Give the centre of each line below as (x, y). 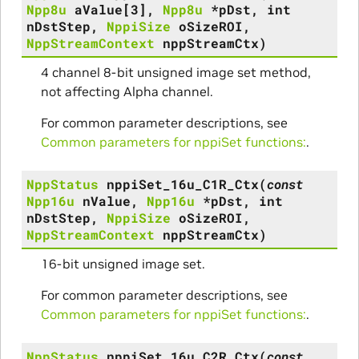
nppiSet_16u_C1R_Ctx (182, 184)
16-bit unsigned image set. (123, 263)
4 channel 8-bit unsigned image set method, (175, 72)
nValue (106, 200)
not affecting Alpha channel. (127, 91)
